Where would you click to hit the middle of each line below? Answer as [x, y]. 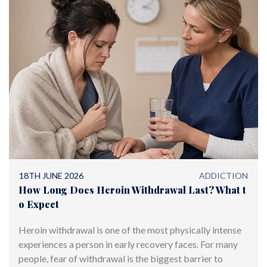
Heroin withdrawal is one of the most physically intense [130, 230]
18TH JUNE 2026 [52, 176]
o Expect [39, 204]
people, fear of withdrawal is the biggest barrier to [121, 259]
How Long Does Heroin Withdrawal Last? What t [132, 190]
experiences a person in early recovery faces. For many [128, 244]
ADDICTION [223, 176]
